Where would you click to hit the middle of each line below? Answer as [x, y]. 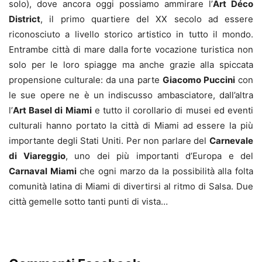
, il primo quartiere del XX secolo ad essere [147, 19]
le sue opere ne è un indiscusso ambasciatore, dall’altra [131, 95]
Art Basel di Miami [52, 110]
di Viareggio [37, 156]
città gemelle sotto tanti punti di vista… [88, 201]
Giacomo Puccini [199, 80]
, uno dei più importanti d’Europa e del [159, 156]
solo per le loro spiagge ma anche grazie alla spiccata [131, 64]
